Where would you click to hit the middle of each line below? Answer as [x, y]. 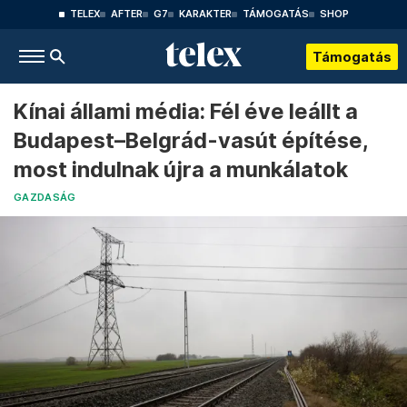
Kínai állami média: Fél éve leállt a [186, 111]
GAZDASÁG [45, 198]
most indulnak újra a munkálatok [181, 169]
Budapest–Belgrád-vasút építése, [191, 140]
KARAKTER [205, 14]
